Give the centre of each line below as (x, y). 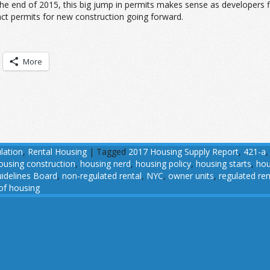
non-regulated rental (102, 176)
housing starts (224, 164)
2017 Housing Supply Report (184, 152)
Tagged (111, 152)
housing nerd (105, 164)
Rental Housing (57, 152)
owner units (191, 176)
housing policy (163, 164)
